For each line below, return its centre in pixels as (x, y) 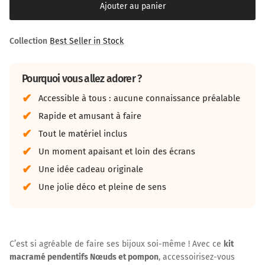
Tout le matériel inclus (83, 134)
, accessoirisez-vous (197, 257)
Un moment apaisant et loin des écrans (117, 152)
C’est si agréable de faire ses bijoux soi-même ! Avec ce (117, 244)
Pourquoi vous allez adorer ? (82, 79)
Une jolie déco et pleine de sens (102, 187)
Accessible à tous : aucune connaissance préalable (139, 98)
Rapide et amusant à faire (90, 116)
